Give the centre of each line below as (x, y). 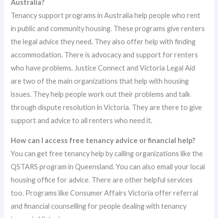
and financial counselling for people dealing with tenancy (99, 206)
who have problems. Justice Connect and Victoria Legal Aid (103, 68)
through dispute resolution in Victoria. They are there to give (107, 107)
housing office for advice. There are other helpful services (102, 180)
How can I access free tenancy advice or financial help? (103, 141)
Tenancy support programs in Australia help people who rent (106, 15)
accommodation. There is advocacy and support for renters (105, 54)
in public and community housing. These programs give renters (108, 28)
